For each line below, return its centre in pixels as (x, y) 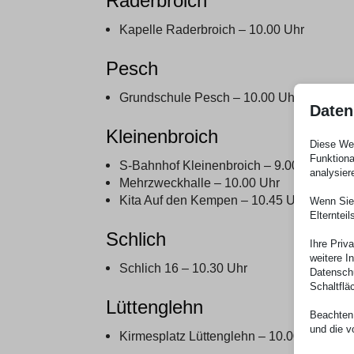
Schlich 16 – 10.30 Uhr (183, 267)
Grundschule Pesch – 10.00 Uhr (209, 97)
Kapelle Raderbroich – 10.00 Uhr (211, 29)
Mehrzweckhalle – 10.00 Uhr (199, 182)
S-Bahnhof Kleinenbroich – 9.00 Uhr (220, 165)
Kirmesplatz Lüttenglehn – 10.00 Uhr (221, 335)
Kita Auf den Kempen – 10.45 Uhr (213, 200)
